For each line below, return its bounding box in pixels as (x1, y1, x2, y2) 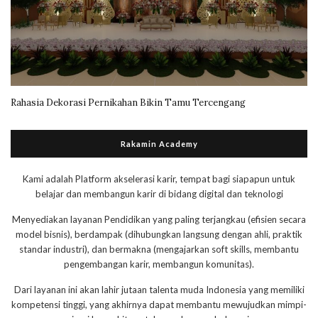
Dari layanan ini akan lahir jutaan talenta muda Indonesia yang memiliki (13, 284, 305, 296)
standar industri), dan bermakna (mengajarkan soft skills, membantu (19, 243, 299, 256)
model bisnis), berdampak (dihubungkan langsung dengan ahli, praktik (16, 229, 302, 241)
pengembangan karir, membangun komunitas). (64, 258, 254, 270)
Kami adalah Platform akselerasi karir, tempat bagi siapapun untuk (23, 173, 295, 185)
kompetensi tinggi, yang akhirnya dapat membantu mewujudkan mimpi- (11, 299, 307, 311)
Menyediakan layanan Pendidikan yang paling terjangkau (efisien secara (12, 214, 306, 226)
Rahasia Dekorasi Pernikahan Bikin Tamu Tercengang (11, 97, 246, 109)
